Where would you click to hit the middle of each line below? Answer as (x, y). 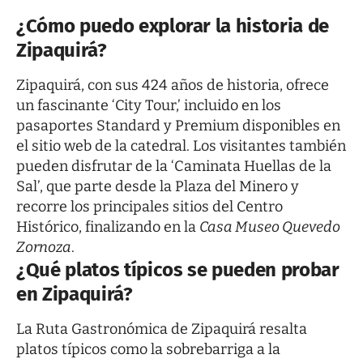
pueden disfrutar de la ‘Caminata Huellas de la (174, 167)
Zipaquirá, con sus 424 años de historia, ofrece (173, 85)
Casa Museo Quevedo (270, 227)
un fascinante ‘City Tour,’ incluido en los (149, 106)
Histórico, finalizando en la (108, 227)
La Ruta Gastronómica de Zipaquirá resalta (162, 329)
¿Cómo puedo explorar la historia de (173, 26)
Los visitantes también (268, 146)
